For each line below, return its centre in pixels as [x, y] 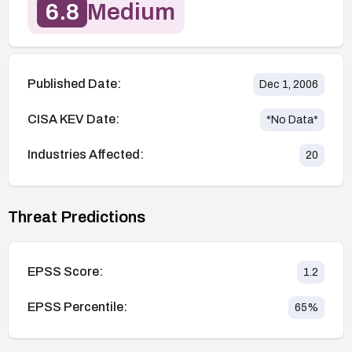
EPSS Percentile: [77, 307]
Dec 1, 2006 [289, 84]
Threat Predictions [77, 216]
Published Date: [74, 84]
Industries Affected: [86, 155]
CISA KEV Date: [73, 119]
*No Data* [292, 119]
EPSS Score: [65, 272]
